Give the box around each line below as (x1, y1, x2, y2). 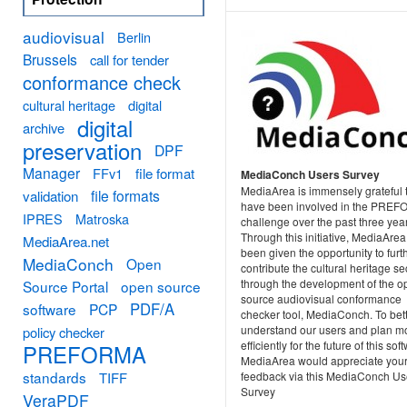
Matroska (75, 209, 129, 228)
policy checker (23, 323, 104, 342)
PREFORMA (23, 339, 146, 370)
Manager (23, 163, 80, 183)
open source (121, 276, 201, 296)
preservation (23, 134, 142, 166)
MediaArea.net (23, 231, 109, 251)
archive (23, 118, 65, 137)
